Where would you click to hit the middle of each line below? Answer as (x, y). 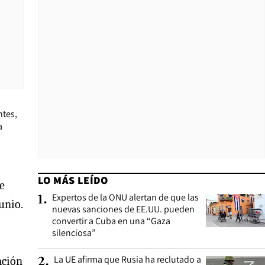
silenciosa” (74, 233)
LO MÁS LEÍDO (73, 180)
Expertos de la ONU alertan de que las (125, 197)
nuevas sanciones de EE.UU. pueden (123, 209)
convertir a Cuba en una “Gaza (111, 221)
